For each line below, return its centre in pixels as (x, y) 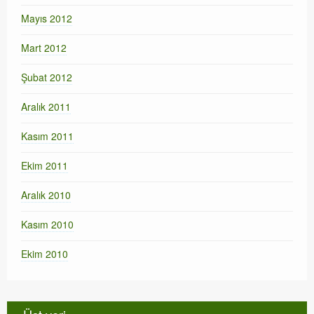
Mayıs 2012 (47, 18)
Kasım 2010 (47, 224)
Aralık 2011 (46, 106)
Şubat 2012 (47, 77)
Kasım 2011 (47, 136)
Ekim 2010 (45, 253)
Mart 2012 (44, 47)
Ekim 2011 (45, 165)
